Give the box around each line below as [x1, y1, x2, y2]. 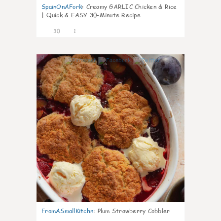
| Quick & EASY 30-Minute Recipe [41, 11, 141, 19]
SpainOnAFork [41, 2, 82, 11]
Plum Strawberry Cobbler [97, 207, 170, 215]
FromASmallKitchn [41, 207, 93, 215]
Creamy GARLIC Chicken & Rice [86, 2, 177, 11]
